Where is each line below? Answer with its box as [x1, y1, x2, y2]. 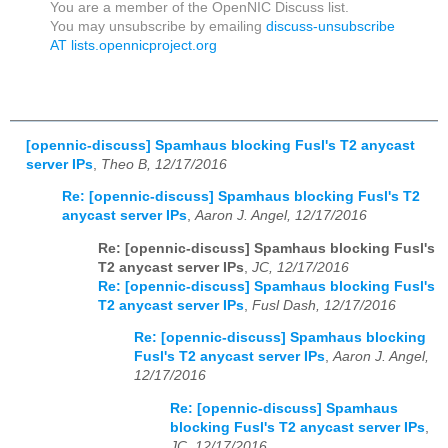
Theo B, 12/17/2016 [101, 156, 227, 172]
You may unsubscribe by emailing [50, 18, 266, 34]
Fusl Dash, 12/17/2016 [252, 297, 396, 313]
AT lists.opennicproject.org [50, 37, 217, 53]
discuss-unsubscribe [266, 18, 395, 34]
